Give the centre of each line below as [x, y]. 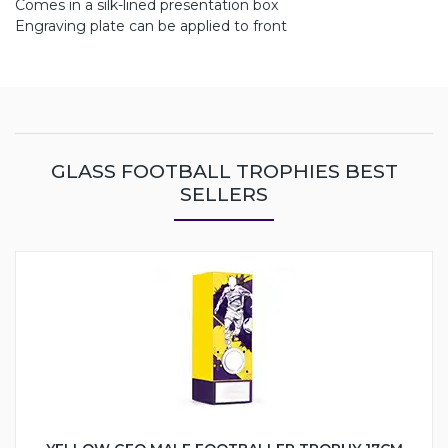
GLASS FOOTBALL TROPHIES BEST [224, 171]
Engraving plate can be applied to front [151, 26]
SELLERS [224, 194]
